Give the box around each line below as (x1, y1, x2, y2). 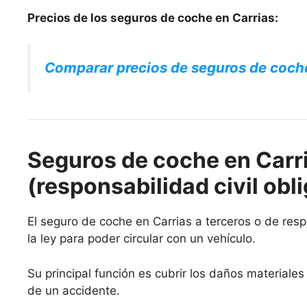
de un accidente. (27, 283, 120, 297)
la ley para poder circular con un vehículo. (27, 232, 256, 246)
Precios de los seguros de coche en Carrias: (27, 10, 278, 25)
